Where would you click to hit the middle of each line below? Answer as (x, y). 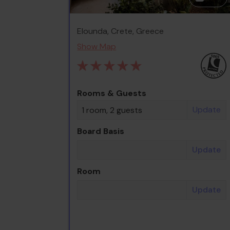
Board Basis (101, 131)
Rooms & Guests (112, 93)
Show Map (97, 46)
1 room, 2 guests (112, 110)
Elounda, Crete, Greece (121, 31)
